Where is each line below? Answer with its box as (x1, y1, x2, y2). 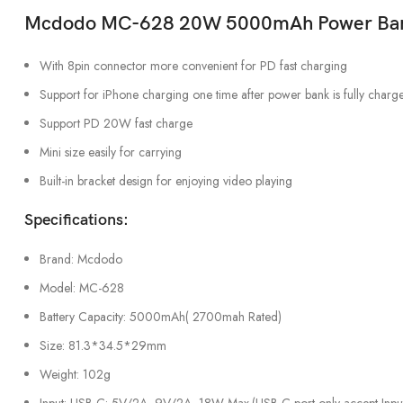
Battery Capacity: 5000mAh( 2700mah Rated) (40, 307, 282, 326)
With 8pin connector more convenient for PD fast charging (40, 56, 347, 75)
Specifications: (24, 210, 129, 229)
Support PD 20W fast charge (40, 113, 193, 132)
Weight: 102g (40, 364, 111, 383)
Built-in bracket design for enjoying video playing (40, 171, 292, 190)
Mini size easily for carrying (40, 142, 182, 161)
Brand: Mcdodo (40, 249, 122, 268)
